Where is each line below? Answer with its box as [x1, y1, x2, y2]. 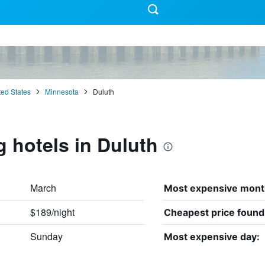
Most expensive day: [163, 230, 260, 243]
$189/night [30, 205, 75, 219]
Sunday [30, 229, 63, 243]
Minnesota [44, 86, 79, 96]
